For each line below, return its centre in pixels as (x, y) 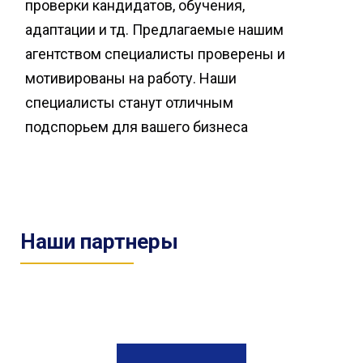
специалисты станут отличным (129, 102)
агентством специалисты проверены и (155, 54)
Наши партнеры (99, 242)
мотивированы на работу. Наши (131, 78)
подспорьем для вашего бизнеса (137, 127)
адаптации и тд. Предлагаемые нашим (154, 30)
